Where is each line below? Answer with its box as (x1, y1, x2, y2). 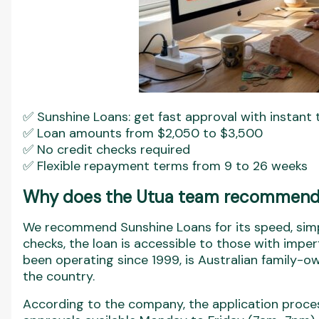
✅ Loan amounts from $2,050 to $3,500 (23, 125, 263, 142)
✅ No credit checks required (23, 141, 190, 158)
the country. (23, 268, 95, 285)
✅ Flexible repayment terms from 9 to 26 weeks (23, 157, 308, 174)
